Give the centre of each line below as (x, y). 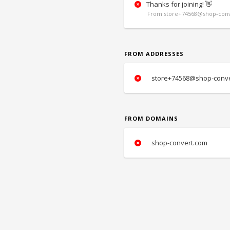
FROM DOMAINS (151, 118)
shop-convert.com (179, 143)
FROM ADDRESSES (154, 54)
